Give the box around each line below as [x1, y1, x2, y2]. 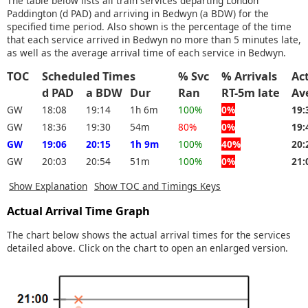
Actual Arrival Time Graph [7, 203, 150, 219]
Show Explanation [9, 179, 87, 192]
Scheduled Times [42, 69, 146, 85]
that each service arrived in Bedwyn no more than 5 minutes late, [7, 32, 301, 46]
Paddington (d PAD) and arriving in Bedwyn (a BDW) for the [7, 6, 269, 20]
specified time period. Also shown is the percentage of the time [7, 19, 291, 33]
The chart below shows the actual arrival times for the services [7, 228, 291, 241]
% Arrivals [221, 69, 288, 85]
